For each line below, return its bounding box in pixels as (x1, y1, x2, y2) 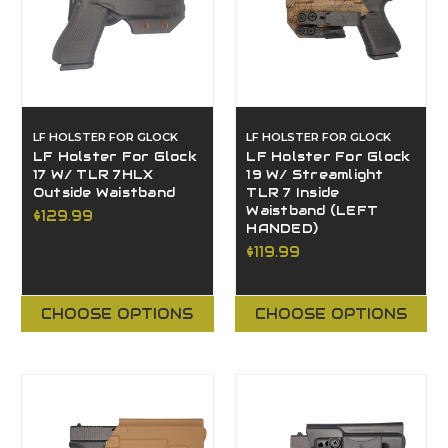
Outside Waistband (32, 185, 176, 202)
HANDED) (246, 221, 319, 238)
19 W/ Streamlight (246, 167, 384, 184)
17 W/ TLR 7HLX (32, 167, 154, 184)
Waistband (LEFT (246, 203, 379, 220)
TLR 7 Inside (246, 185, 340, 202)
